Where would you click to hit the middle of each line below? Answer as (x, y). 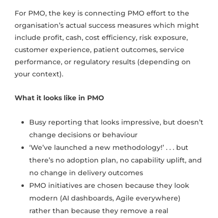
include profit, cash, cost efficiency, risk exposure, (101, 38)
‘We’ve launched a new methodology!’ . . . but (109, 148)
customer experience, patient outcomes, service (100, 50)
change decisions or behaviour (83, 135)
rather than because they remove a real (99, 211)
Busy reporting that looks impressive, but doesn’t (116, 122)
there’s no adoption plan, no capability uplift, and (116, 160)
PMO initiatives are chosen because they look (109, 186)
